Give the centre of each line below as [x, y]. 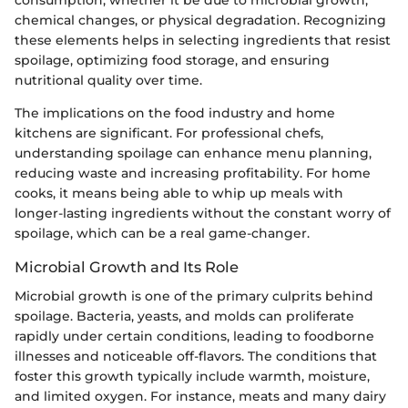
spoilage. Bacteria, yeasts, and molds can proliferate [184, 316]
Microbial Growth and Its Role [127, 266]
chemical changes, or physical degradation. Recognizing [200, 20]
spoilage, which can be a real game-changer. [162, 233]
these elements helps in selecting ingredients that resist [203, 40]
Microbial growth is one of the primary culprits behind [194, 296]
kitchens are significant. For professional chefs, [169, 133]
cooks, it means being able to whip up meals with [179, 193]
